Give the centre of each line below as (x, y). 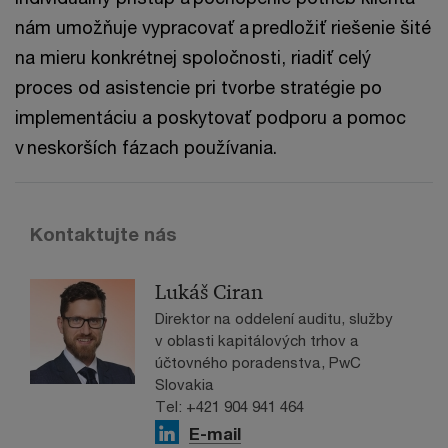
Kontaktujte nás (103, 234)
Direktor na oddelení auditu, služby (274, 318)
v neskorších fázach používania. (146, 147)
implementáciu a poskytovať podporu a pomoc (210, 117)
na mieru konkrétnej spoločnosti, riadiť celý (193, 57)
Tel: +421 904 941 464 (229, 406)
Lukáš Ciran (209, 292)
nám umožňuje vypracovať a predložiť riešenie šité (223, 27)
